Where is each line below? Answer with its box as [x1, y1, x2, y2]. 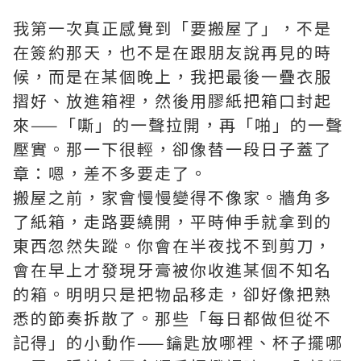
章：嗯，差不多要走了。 [13, 161, 208, 185]
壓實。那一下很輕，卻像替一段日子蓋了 [13, 137, 332, 161]
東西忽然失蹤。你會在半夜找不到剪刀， [13, 234, 332, 258]
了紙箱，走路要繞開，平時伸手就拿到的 [13, 210, 332, 234]
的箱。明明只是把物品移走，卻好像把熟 [13, 282, 332, 306]
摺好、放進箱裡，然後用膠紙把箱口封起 [13, 89, 332, 113]
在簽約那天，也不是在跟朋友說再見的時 [13, 40, 332, 64]
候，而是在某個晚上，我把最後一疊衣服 [13, 64, 332, 89]
